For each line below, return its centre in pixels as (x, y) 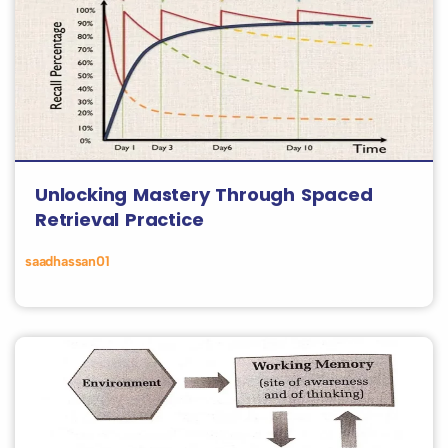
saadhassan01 (67, 261)
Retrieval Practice (119, 219)
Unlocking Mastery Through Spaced (204, 194)
